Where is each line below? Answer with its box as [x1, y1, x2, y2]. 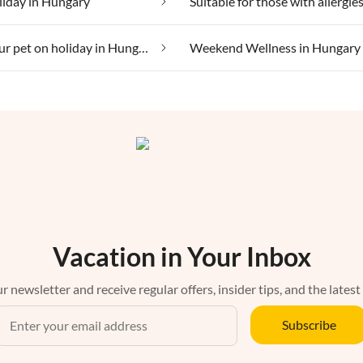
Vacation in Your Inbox [52, 241, 311, 273]
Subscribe [281, 317, 336, 333]
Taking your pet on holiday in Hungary [139, 40, 148, 56]
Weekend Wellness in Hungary [190, 40, 361, 56]
